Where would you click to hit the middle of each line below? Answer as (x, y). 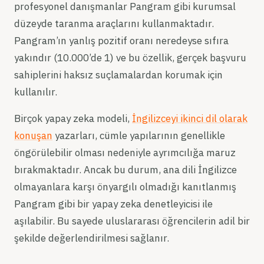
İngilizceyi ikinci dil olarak (190, 118)
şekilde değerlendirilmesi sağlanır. (92, 238)
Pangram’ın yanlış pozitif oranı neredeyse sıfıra (121, 41)
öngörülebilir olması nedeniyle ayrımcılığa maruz (125, 153)
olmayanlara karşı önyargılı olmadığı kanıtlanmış (125, 187)
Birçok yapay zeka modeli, (73, 118)
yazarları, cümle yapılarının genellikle (139, 136)
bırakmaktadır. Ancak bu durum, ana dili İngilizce (126, 170)
